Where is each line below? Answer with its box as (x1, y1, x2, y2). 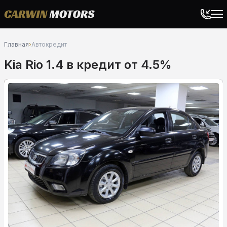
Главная (4, 41, 29, 48)
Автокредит (31, 41, 67, 48)
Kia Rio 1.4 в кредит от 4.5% (4, 57, 172, 72)
